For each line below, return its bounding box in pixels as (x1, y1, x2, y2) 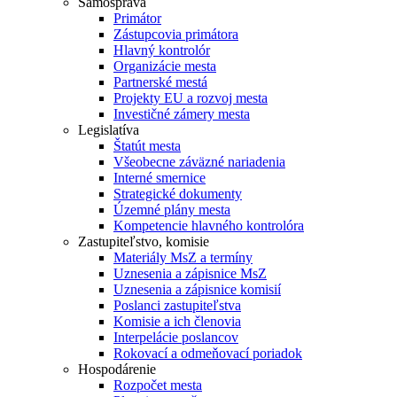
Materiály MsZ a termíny (113, 250, 253, 265)
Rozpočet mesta (113, 378, 202, 393)
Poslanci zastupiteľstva (113, 298, 241, 313)
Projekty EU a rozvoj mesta (113, 90, 268, 105)
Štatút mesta (113, 138, 181, 153)
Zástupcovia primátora (113, 27, 238, 42)
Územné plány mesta (113, 202, 230, 217)
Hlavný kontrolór (113, 43, 210, 58)
